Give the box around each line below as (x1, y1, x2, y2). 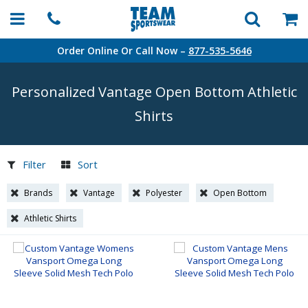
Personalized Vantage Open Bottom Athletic (11, 82, 297, 101)
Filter (23, 157, 46, 171)
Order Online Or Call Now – (56, 44, 188, 57)
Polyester (146, 187, 182, 199)
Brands (24, 187, 52, 199)
